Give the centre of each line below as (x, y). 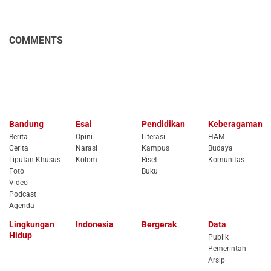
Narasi (86, 149)
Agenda (22, 206)
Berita (18, 137)
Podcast (23, 194)
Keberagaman (235, 124)
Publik (218, 237)
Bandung (26, 124)
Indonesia (94, 225)
